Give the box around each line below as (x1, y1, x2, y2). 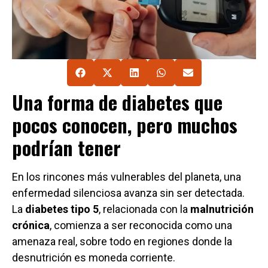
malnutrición (190, 202, 254, 215)
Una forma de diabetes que (12, 87, 223, 116)
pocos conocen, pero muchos (12, 110, 237, 139)
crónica (12, 218, 50, 232)
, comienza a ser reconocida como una (50, 218, 232, 232)
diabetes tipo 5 (25, 202, 99, 215)
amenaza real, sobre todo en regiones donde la (12, 234, 232, 248)
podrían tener (12, 133, 121, 162)
